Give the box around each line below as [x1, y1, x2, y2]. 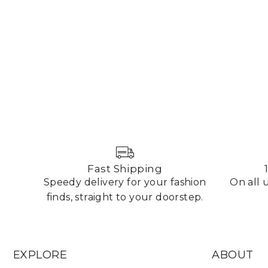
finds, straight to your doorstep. [46, 191, 203, 203]
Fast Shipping [87, 162, 162, 175]
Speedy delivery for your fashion [43, 176, 206, 188]
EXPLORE [13, 248, 68, 262]
